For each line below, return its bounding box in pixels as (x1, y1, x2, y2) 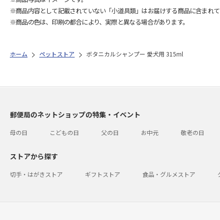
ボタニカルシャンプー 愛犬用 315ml (86, 50, 183, 58)
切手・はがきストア (10, 170, 63, 178)
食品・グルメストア (142, 170, 195, 178)
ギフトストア (85, 170, 120, 178)
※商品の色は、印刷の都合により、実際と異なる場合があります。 (10, 17, 189, 27)
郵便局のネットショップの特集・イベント (10, 110, 140, 119)
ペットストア (39, 50, 75, 58)
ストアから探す (10, 151, 58, 161)
